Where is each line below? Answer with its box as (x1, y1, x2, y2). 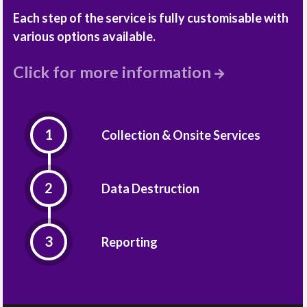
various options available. (13, 28, 156, 44)
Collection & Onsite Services (101, 127, 260, 143)
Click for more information (13, 62, 214, 82)
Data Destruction (101, 180, 199, 196)
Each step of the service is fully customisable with (13, 10, 288, 25)
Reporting (101, 234, 158, 249)
